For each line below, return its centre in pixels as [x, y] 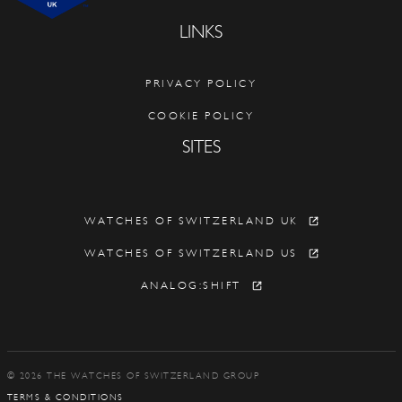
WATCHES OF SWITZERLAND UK [191, 220]
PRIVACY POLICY [201, 84]
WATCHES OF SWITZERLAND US [191, 253]
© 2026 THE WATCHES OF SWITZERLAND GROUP [133, 376]
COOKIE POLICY [201, 116]
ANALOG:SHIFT [191, 286]
